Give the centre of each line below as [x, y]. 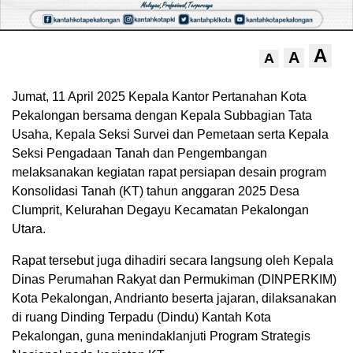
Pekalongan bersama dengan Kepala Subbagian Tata [162, 116]
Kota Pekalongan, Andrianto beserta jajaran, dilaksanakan [174, 299]
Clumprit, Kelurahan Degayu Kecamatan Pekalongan [160, 210]
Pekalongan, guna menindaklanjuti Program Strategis [161, 336]
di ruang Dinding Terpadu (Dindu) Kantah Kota [141, 318]
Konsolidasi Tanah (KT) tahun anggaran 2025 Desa [156, 191]
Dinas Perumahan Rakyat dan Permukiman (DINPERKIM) [174, 280]
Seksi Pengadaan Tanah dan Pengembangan [139, 154]
